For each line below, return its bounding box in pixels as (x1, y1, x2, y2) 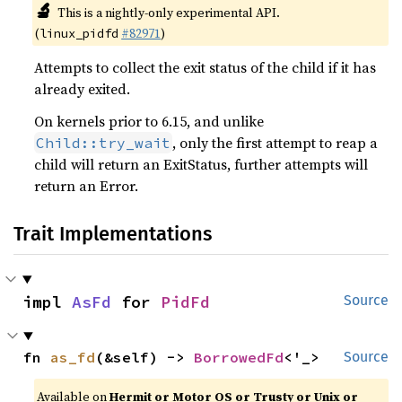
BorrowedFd (194, 348, 284, 366)
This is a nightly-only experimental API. (57, 4, 280, 22)
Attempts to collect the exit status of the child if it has (34, 57, 377, 77)
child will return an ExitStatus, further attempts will (34, 154, 369, 174)
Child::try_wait (36, 134, 171, 152)
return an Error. (34, 176, 139, 196)
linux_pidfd (39, 25, 119, 41)
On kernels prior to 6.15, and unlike (34, 111, 265, 131)
